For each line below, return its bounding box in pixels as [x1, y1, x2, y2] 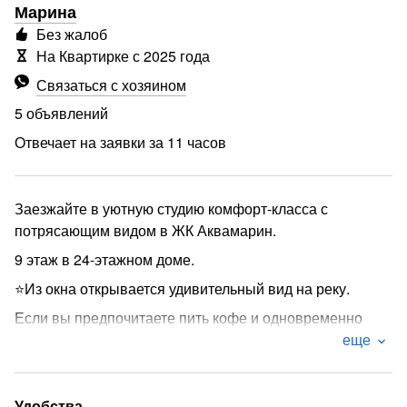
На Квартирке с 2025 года [36, 45, 210, 66]
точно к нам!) [15, 351, 101, 372]
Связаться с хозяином [36, 74, 186, 95]
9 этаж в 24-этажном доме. [15, 249, 194, 270]
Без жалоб [36, 24, 107, 45]
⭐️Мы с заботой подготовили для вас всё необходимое [15, 380, 381, 401]
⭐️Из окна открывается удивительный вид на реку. [15, 278, 350, 299]
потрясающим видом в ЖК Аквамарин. [15, 220, 276, 241]
